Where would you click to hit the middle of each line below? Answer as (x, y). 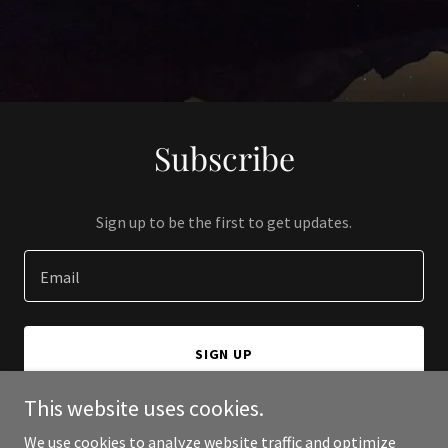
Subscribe (224, 157)
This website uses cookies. (144, 408)
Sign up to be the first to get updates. (224, 222)
